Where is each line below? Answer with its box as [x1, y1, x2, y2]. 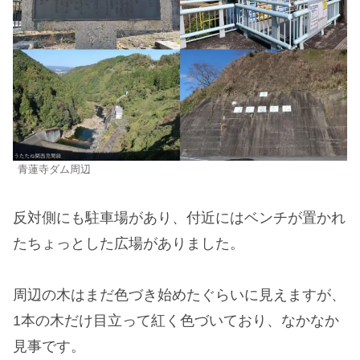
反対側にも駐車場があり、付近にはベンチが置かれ [13, 209, 346, 226]
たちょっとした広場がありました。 [13, 235, 244, 252]
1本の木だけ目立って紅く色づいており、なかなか [13, 313, 339, 329]
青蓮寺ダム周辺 [18, 164, 91, 176]
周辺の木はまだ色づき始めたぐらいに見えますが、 [13, 287, 346, 304]
